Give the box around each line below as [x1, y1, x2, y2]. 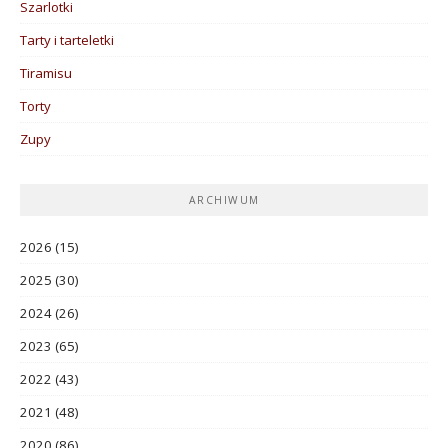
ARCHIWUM [188, 192, 260, 207]
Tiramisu [20, 63, 72, 82]
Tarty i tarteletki [20, 30, 114, 49]
